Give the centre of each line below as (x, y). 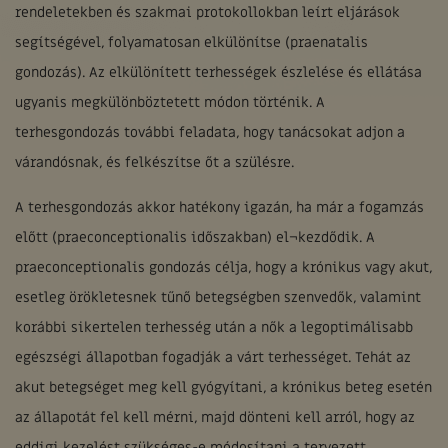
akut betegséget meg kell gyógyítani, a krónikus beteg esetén (223, 387)
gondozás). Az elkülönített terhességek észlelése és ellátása (218, 72)
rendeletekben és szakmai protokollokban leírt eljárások (207, 12)
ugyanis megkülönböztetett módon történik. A (170, 102)
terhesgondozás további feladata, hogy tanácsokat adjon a (210, 132)
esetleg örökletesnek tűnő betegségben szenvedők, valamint (218, 297)
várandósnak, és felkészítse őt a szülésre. (154, 162)
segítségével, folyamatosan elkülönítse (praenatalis (191, 42)
